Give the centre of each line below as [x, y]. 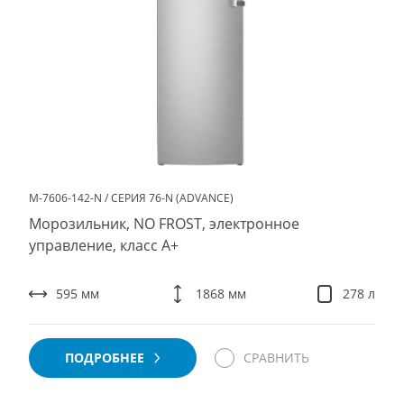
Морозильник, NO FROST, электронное [164, 224]
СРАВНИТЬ [276, 358]
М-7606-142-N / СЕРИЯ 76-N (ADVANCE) [131, 198]
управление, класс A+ [103, 245]
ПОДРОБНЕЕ [106, 358]
